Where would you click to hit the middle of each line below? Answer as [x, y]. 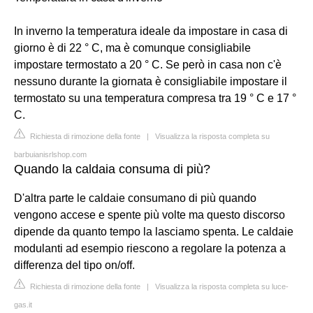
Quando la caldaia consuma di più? [112, 169]
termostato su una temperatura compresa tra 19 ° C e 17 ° [155, 98]
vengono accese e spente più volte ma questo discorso [150, 214]
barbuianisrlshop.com [50, 154]
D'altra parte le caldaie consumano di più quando [135, 198]
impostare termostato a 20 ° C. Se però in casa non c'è [148, 64]
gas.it [23, 304]
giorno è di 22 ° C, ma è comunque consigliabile [132, 48]
